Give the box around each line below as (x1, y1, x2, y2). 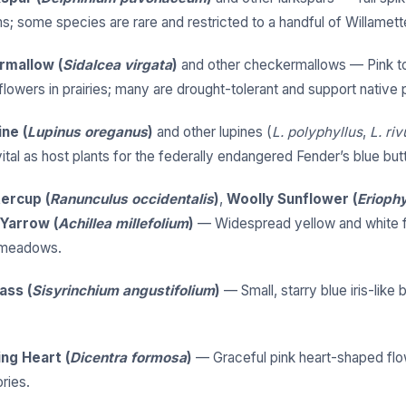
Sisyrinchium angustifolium (32, 282, 215, 300)
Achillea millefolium (58, 215, 188, 233)
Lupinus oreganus (27, 123, 148, 141)
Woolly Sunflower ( (227, 190, 357, 208)
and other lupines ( (153, 123, 272, 141)
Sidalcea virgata (63, 56, 172, 74)
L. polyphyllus (272, 123, 362, 141)
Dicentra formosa (70, 349, 187, 367)
